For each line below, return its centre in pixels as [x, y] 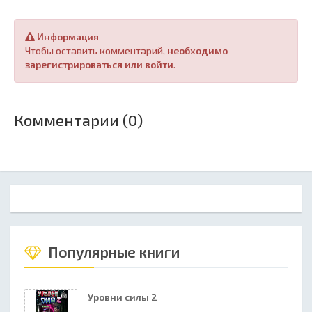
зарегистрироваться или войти [99, 64]
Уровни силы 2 [123, 297]
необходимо [197, 50]
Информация [67, 37]
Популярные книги [112, 252]
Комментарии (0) [78, 120]
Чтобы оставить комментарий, [96, 50]
